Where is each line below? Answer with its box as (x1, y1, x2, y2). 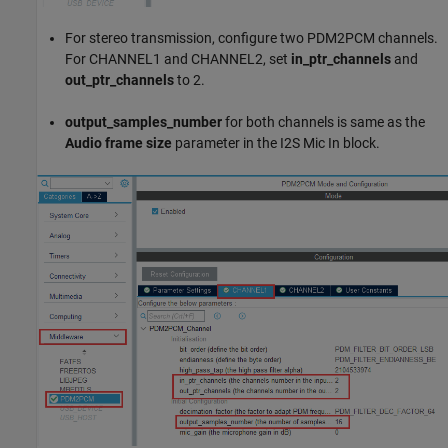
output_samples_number (65, 114, 222, 131)
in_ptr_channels (291, 51, 391, 68)
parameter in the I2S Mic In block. (172, 135, 380, 152)
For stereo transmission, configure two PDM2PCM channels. (65, 30, 438, 47)
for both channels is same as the (222, 114, 425, 131)
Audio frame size (65, 135, 172, 152)
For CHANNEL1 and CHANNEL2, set (65, 51, 291, 68)
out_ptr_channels (65, 72, 174, 89)
